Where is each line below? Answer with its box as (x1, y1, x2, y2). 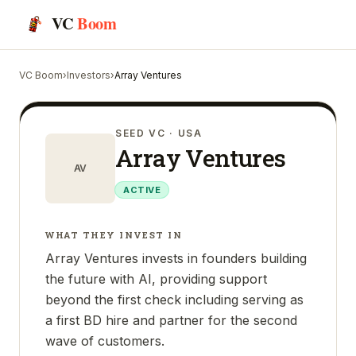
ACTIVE (123, 184, 161, 195)
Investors (67, 69, 110, 81)
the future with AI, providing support (45, 271, 267, 287)
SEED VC (115, 127, 166, 139)
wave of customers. (45, 333, 164, 349)
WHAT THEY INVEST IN (45, 229, 183, 241)
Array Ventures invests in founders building (45, 250, 307, 266)
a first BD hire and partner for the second (45, 312, 297, 328)
